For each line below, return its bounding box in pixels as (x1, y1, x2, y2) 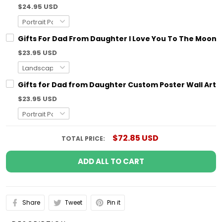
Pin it (107, 198, 120, 207)
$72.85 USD (112, 132, 159, 144)
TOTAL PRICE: (61, 134, 107, 143)
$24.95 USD (18, 2, 58, 12)
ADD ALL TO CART (78, 156, 144, 167)
